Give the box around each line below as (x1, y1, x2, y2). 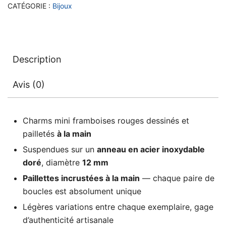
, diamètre (41, 157, 82, 167)
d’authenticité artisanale (23, 214, 114, 225)
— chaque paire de (140, 173, 214, 183)
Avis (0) (13, 79, 45, 90)
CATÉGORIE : (8, 1, 52, 10)
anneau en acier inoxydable (97, 144, 205, 154)
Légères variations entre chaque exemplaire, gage (23, 201, 213, 212)
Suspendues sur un (23, 144, 97, 154)
